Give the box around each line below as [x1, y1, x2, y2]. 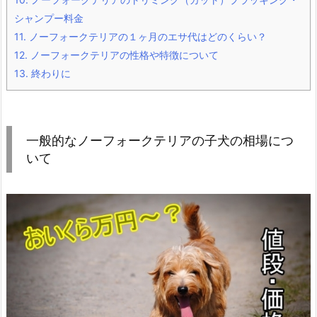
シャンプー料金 [14, 12, 83, 25]
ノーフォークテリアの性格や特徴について [28, 49, 219, 62]
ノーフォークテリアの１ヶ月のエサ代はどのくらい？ [26, 30, 267, 43]
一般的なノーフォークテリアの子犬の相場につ [26, 132, 294, 148]
